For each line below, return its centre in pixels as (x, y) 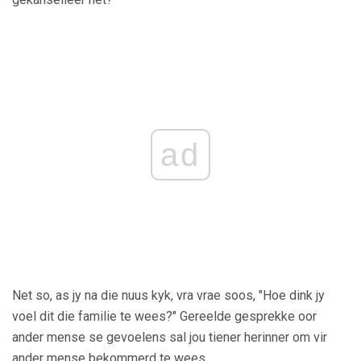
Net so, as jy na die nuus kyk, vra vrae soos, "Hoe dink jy (168, 296)
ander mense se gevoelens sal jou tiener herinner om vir (170, 338)
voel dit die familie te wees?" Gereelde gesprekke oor (164, 317)
